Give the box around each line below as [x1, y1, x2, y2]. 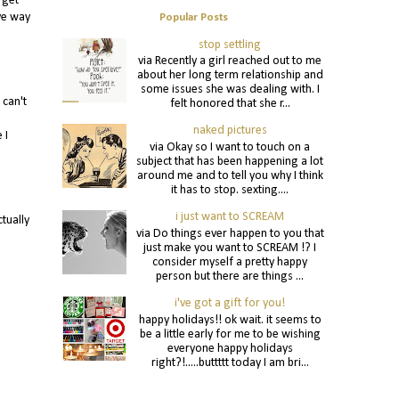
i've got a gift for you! [175, 297, 286, 311]
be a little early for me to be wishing [139, 327, 321, 341]
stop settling [199, 37, 262, 52]
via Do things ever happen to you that [135, 227, 324, 241]
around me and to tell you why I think [136, 169, 323, 183]
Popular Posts [159, 12, 228, 24]
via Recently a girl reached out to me [138, 54, 322, 69]
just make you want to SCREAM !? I [143, 241, 317, 256]
